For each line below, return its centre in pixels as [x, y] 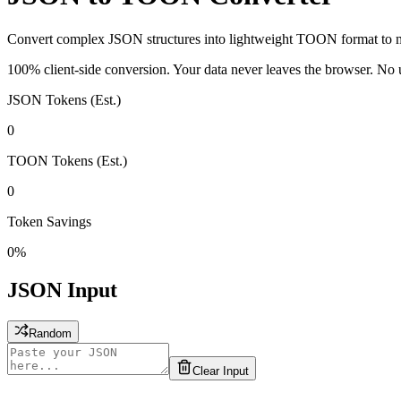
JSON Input [62, 290]
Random [50, 333]
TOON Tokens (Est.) [67, 160]
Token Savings [49, 221]
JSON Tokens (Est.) [64, 99]
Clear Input [221, 371]
